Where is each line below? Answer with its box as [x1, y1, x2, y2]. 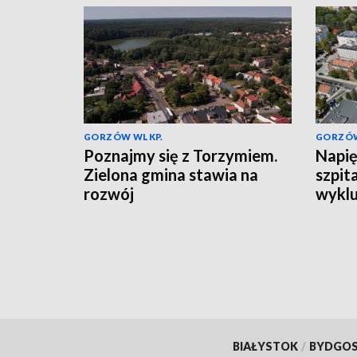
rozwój [84, 184, 134, 204]
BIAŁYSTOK [232, 339, 298, 354]
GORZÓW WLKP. [84, 131, 163, 143]
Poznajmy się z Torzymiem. [84, 146, 277, 166]
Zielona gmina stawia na [84, 165, 258, 185]
